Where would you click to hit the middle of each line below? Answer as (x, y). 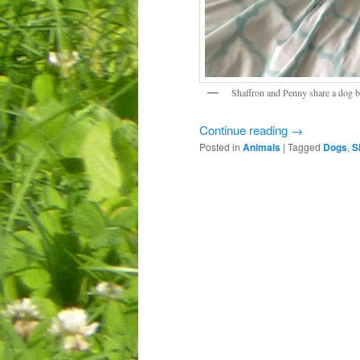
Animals (262, 147)
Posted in (220, 146)
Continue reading (245, 129)
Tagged (304, 146)
